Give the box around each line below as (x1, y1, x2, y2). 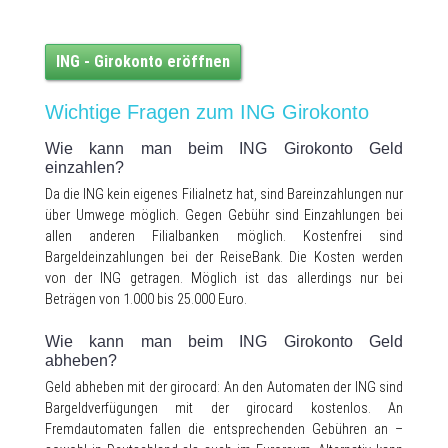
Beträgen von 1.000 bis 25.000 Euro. (45, 291, 247, 307)
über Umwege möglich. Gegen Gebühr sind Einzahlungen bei (45, 207, 403, 223)
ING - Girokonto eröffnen (56, 52, 230, 71)
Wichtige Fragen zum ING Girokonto (45, 101, 369, 123)
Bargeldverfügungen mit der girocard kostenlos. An (45, 400, 403, 416)
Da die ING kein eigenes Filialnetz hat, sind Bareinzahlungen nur (45, 186, 403, 202)
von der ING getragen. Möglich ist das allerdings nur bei (45, 270, 403, 286)
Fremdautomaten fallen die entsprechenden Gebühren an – (45, 421, 403, 437)
